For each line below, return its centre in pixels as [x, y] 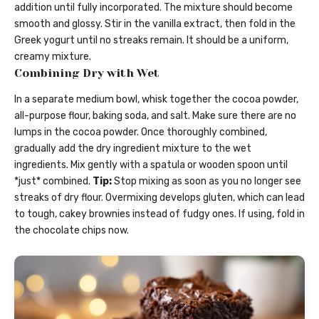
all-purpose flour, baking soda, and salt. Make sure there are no [155, 115]
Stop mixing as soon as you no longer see [206, 181]
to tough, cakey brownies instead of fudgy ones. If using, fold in [159, 214]
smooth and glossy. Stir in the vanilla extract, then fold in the [155, 23]
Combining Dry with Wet [87, 73]
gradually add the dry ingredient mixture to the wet [133, 148]
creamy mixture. [53, 56]
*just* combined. [53, 181]
